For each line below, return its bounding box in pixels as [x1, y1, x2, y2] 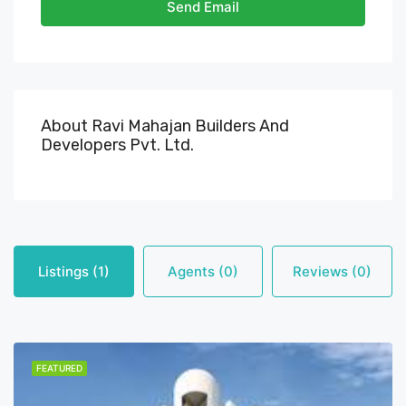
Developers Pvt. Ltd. [41, 135, 194, 155]
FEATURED [36, 362, 82, 373]
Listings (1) [37, 263, 110, 280]
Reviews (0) [293, 263, 372, 280]
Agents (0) [168, 263, 238, 280]
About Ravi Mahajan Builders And [41, 116, 289, 136]
